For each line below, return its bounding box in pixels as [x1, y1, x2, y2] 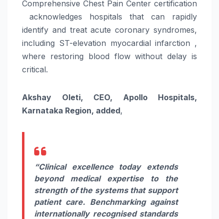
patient [34, 197, 66, 207]
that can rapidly [122, 11, 197, 22]
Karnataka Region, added [22, 105, 120, 115]
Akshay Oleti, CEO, [22, 92, 123, 102]
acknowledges [22, 11, 89, 22]
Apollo [123, 92, 148, 102]
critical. [22, 64, 48, 74]
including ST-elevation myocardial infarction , [22, 38, 197, 48]
